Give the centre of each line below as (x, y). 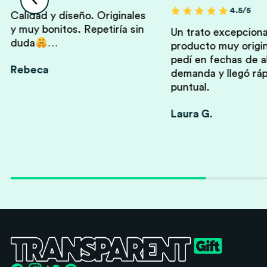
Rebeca (30, 70)
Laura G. (192, 114)
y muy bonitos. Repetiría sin (77, 30)
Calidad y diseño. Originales (78, 16)
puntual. (190, 87)
